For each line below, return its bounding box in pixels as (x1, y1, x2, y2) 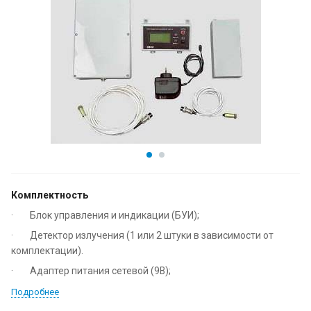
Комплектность (11, 190, 88, 201)
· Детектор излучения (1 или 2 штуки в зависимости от (11, 230, 274, 242)
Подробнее (11, 287, 59, 298)
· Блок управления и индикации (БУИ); (11, 210, 199, 221)
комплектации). (11, 245, 83, 257)
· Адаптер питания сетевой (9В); (11, 265, 171, 277)
